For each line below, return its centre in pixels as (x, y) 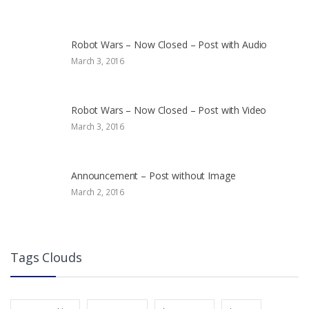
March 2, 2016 (98, 192)
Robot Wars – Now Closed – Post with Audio (169, 45)
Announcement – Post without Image (153, 176)
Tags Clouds (46, 258)
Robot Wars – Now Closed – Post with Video (169, 110)
